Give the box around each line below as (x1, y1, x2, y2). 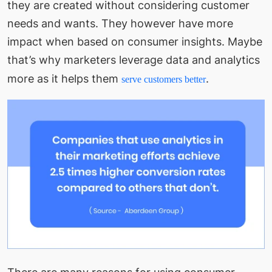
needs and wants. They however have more (7, 16, 233, 30)
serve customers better (121, 73, 206, 84)
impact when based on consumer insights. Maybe (7, 35, 262, 48)
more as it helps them (7, 72, 121, 85)
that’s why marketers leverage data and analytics (7, 53, 260, 66)
